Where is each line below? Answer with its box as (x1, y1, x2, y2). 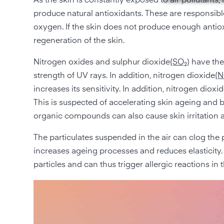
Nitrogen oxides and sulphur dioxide (33, 58, 170, 66)
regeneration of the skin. (33, 36, 125, 45)
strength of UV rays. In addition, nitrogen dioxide (33, 71, 215, 80)
